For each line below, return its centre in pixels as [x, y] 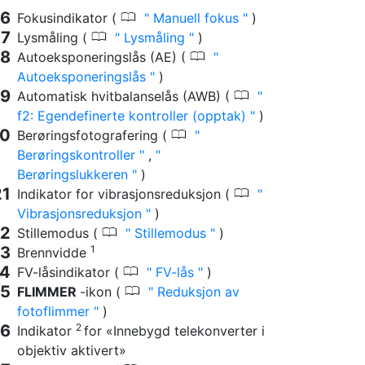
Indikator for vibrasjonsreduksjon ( [125, 193]
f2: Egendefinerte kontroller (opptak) [134, 115]
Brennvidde [54, 252]
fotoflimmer [55, 311]
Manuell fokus [196, 18]
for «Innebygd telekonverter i [174, 330]
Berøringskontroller [78, 154]
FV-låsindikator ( [70, 272]
